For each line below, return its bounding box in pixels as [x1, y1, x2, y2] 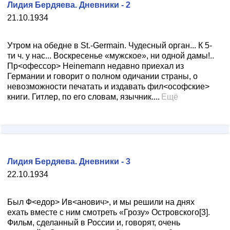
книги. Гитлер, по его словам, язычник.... [7, 92, 160, 101]
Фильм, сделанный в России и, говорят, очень [7, 218, 180, 227]
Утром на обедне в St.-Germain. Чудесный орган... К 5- [7, 41, 212, 50]
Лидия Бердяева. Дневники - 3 [7, 157, 130, 166]
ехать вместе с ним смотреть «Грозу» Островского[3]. [7, 208, 210, 217]
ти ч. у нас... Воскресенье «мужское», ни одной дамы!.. [7, 51, 214, 60]
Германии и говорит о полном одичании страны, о [7, 72, 198, 81]
